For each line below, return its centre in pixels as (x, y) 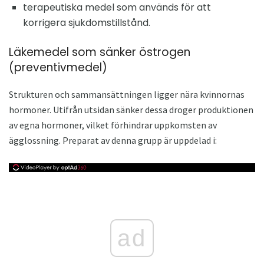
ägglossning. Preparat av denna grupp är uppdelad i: (113, 140)
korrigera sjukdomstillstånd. (87, 22)
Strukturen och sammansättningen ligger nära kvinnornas (127, 94)
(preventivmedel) (58, 67)
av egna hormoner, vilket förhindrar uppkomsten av (113, 125)
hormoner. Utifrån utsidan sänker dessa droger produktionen (131, 109)
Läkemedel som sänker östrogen (100, 52)
